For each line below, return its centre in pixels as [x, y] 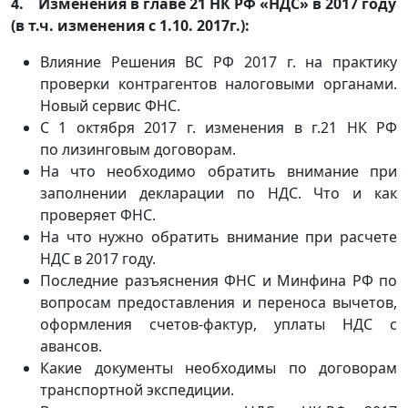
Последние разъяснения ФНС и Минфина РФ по [219, 280]
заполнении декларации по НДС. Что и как [219, 193]
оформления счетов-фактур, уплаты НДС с [219, 324]
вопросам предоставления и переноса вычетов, [219, 302]
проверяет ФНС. [98, 215]
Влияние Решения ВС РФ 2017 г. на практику [219, 62]
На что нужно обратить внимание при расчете [219, 237]
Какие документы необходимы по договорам [219, 368]
